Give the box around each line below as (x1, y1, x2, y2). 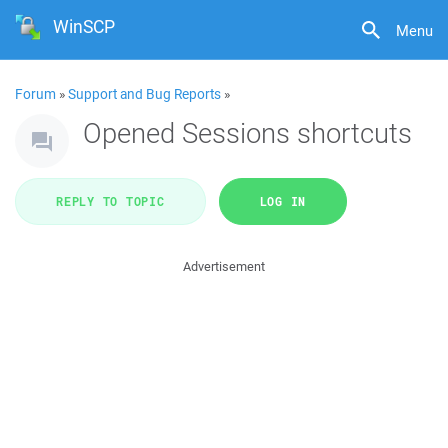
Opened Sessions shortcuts (83, 114, 412, 151)
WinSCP (53, 14, 116, 39)
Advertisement (183, 258, 265, 275)
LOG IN (259, 193, 306, 209)
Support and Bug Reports (68, 85, 221, 103)
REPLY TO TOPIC (56, 193, 165, 209)
